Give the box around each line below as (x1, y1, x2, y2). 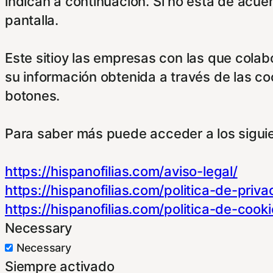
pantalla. (5, 12, 59, 28)
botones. (5, 87, 60, 104)
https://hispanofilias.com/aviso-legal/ (5, 163, 238, 179)
